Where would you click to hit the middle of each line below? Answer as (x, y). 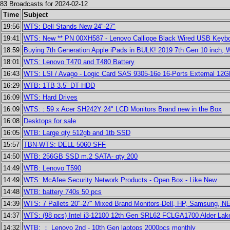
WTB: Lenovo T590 (52, 168)
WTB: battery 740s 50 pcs (63, 192)
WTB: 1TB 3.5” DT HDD (59, 85)
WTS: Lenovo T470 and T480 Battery (79, 62)
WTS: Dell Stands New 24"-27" (70, 26)
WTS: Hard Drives (51, 97)
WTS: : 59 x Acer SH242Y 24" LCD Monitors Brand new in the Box (123, 109)
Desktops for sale (50, 121)
